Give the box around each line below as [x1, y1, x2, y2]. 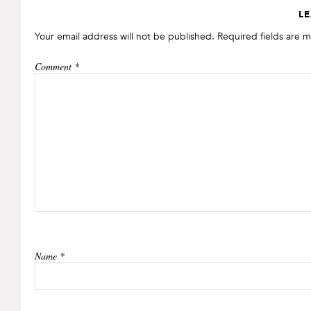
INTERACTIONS [34, 14, 125, 27]
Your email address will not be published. [35, 30, 215, 43]
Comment [35, 60, 74, 73]
